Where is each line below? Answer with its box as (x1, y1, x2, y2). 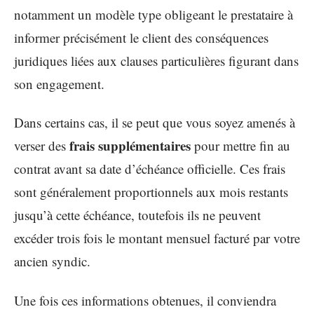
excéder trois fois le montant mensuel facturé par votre (14, 229, 300, 247)
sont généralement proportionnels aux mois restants (14, 183, 288, 201)
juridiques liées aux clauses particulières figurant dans (14, 51, 299, 69)
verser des (14, 137, 69, 155)
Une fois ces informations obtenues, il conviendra (14, 291, 276, 309)
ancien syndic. (14, 252, 90, 271)
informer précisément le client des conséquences (14, 28, 268, 46)
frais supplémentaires (69, 136, 191, 156)
